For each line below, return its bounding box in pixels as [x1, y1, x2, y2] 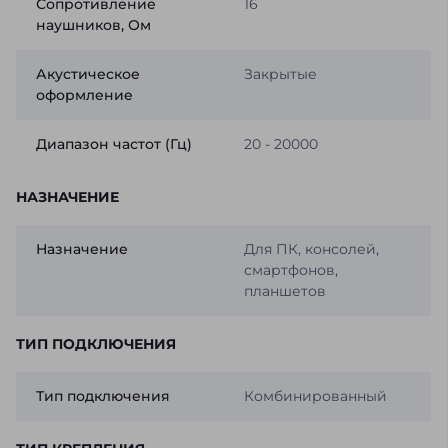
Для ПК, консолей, [243, 240, 379, 259]
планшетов [243, 282, 326, 301]
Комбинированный [243, 387, 387, 406]
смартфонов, [243, 261, 338, 280]
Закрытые [243, 65, 317, 84]
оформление [36, 86, 133, 105]
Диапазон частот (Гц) [36, 135, 192, 154]
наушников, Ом [36, 16, 151, 35]
